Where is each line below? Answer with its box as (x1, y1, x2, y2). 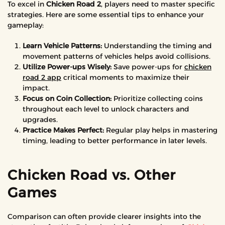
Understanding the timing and (102, 41, 212, 50)
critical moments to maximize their (61, 73, 189, 82)
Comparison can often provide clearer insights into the (8, 212, 201, 221)
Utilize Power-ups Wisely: (23, 62, 111, 71)
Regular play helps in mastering (104, 126, 217, 135)
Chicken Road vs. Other (8, 167, 176, 183)
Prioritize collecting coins (111, 94, 203, 103)
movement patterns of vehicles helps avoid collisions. (23, 52, 210, 61)
